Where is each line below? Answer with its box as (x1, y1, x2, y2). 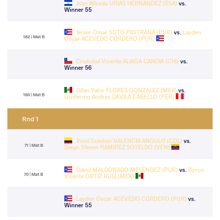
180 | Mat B (23, 92, 45, 97)
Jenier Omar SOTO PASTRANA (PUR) (76, 28, 172, 36)
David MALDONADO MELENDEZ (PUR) (76, 165, 178, 173)
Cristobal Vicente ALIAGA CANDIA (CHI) (76, 57, 179, 65)
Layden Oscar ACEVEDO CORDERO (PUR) (76, 194, 187, 202)
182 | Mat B (23, 34, 45, 39)
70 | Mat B (24, 171, 43, 177)
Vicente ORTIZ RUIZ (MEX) (64, 172, 134, 180)
